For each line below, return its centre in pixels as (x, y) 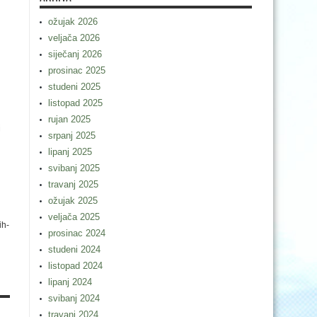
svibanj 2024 (74, 298)
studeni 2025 (74, 87)
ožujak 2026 (73, 22)
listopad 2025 (75, 103)
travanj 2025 (73, 184)
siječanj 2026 (75, 54)
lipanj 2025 (70, 152)
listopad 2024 (75, 266)
